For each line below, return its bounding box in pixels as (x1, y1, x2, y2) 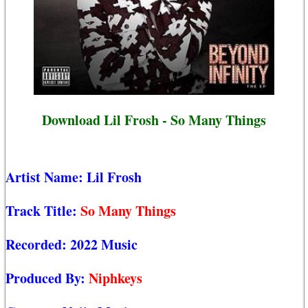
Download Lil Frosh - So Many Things (42, 109, 266, 130)
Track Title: (5, 201, 80, 221)
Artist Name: (5, 167, 87, 188)
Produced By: (5, 268, 89, 289)
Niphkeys (89, 268, 142, 289)
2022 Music (70, 234, 137, 255)
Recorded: (5, 234, 70, 255)
